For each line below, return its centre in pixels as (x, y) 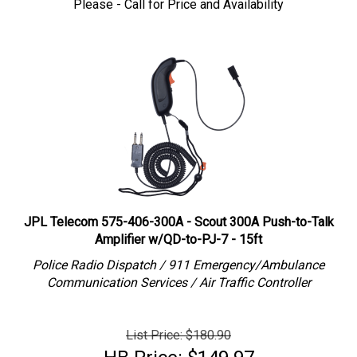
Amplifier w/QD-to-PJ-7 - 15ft (178, 231)
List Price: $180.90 (178, 327)
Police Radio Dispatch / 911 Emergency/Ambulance (178, 257)
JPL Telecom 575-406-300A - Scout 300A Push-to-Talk (178, 214)
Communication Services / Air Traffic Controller (178, 275)
